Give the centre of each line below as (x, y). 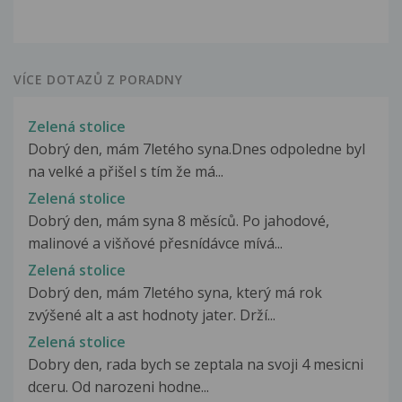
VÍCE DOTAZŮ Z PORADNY (98, 79)
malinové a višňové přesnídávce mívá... (155, 243)
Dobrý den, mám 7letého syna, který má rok (175, 293)
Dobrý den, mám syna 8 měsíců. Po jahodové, (179, 220)
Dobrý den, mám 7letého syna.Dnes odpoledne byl (197, 149)
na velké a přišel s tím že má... (126, 171)
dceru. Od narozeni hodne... (118, 387)
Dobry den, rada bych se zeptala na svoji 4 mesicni (196, 365)
